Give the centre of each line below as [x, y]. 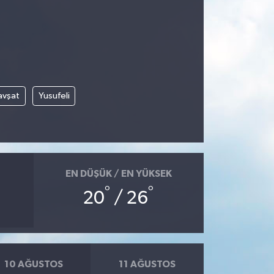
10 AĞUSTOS [33, 265]
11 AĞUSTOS [147, 265]
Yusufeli [54, 95]
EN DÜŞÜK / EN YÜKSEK [118, 174]
